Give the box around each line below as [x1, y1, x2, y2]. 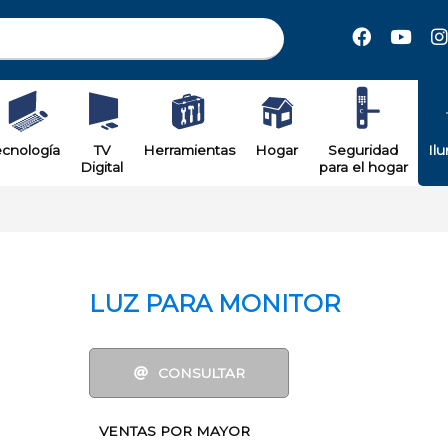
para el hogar [318, 159, 408, 175]
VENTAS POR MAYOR [99, 423, 250, 439]
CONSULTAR [157, 365, 245, 381]
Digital [80, 159, 123, 175]
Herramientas [143, 142, 235, 158]
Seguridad [328, 142, 398, 158]
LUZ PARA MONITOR [89, 289, 340, 318]
